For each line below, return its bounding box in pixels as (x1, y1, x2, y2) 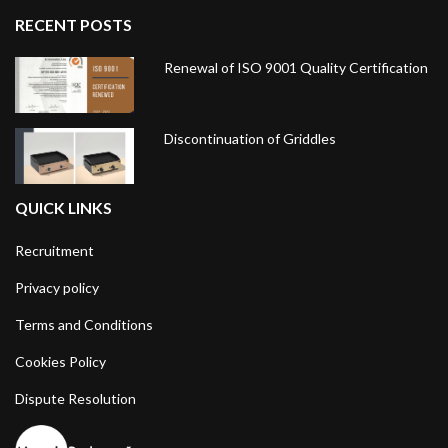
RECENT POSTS (15, 15, 132, 34)
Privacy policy (15, 279, 99, 296)
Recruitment (15, 242, 94, 259)
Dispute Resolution (15, 390, 136, 407)
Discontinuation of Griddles (164, 130, 337, 147)
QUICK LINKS (15, 198, 112, 217)
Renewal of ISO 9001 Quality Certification (164, 59, 429, 76)
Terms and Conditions (15, 316, 153, 333)
